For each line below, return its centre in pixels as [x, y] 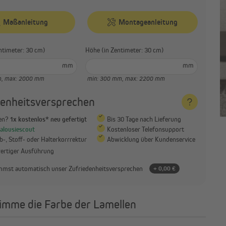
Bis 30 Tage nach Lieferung [144, 119]
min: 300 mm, [106, 78]
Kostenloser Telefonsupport [145, 129]
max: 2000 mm [24, 78]
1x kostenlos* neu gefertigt [48, 119]
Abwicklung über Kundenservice [151, 139]
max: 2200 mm [145, 78]
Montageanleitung [148, 22]
